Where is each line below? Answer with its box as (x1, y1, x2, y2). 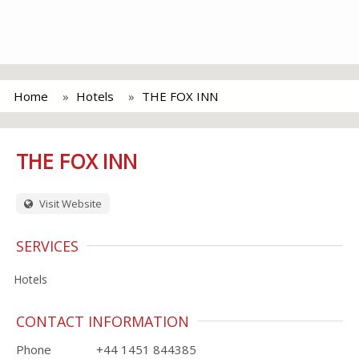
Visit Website (37, 196, 102, 211)
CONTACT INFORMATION (16, 312, 189, 331)
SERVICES (16, 236, 79, 256)
